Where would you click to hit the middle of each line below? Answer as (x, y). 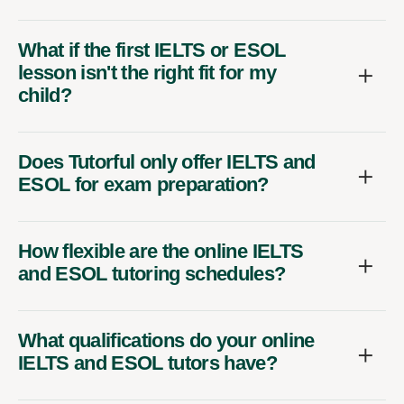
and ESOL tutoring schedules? (152, 273)
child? (45, 95)
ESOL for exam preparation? (143, 184)
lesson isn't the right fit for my (147, 72)
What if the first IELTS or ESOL (152, 50)
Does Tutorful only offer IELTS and (167, 161)
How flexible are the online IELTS (161, 251)
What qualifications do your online (166, 340)
